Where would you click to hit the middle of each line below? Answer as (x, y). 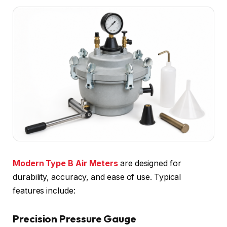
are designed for (150, 163)
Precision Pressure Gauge (75, 219)
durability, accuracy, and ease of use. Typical (97, 177)
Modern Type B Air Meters (66, 163)
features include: (44, 191)
